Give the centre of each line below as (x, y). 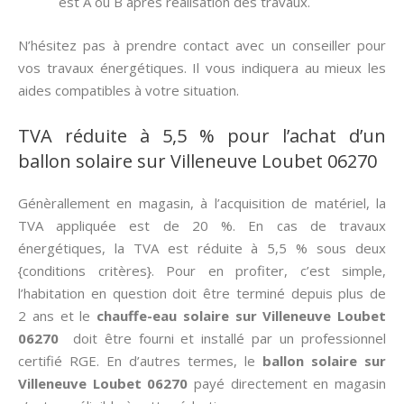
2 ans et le (57, 315)
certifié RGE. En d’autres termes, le (140, 360)
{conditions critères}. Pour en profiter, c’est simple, (202, 270)
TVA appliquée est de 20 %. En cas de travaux (202, 225)
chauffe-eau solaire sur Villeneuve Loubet (241, 315)
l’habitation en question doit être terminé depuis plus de (202, 293)
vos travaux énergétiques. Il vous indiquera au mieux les (202, 67)
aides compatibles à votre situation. (129, 90)
